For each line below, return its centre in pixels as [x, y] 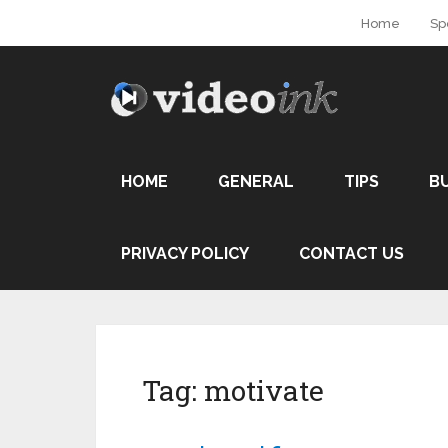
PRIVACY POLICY [185, 253]
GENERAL [256, 181]
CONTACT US [351, 253]
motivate [264, 390]
